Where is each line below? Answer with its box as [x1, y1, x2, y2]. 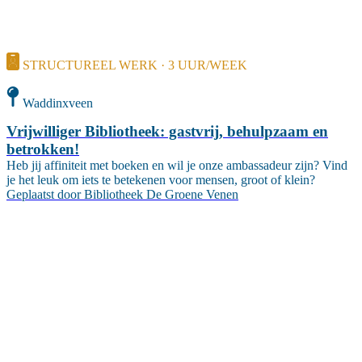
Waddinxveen [23, 95, 93, 110]
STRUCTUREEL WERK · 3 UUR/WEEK [23, 58, 247, 73]
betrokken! [6, 141, 79, 158]
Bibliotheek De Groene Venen [84, 187, 238, 202]
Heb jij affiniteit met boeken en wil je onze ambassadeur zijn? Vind [6, 158, 347, 173]
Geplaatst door [6, 187, 81, 202]
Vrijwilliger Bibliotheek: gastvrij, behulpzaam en [6, 123, 328, 141]
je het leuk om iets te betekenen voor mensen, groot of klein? [6, 173, 315, 187]
